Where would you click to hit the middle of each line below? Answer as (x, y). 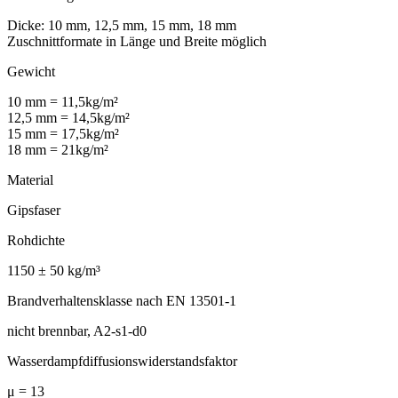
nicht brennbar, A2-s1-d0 (77, 330)
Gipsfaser (34, 210)
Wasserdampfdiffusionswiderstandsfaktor (122, 361)
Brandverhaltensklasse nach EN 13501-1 (122, 300)
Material (30, 179)
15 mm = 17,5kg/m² (63, 133)
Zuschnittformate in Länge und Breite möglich (137, 41)
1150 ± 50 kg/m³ (54, 270)
